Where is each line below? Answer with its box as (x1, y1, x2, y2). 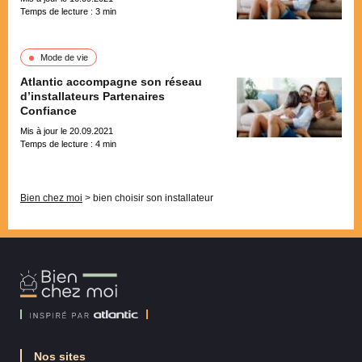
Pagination (19, 151, 74, 165)
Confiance (20, 104, 77, 118)
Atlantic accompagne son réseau (20, 75, 202, 89)
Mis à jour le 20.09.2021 (20, 126, 113, 137)
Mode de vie (40, 53, 88, 63)
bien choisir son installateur (93, 192, 213, 204)
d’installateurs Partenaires (20, 90, 165, 103)
